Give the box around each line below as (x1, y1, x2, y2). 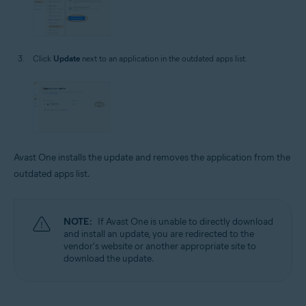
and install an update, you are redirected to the (64, 227, 254, 240)
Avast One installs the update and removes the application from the (14, 151, 290, 163)
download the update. (64, 252, 154, 264)
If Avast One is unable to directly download (98, 215, 273, 227)
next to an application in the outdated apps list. (80, 53, 247, 64)
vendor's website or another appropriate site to (64, 240, 256, 252)
